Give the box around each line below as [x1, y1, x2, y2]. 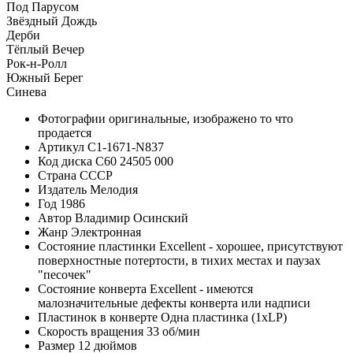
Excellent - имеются [150, 281, 253, 295]
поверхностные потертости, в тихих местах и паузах [38, 253, 321, 267]
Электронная [71, 225, 141, 239]
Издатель [38, 182, 87, 196]
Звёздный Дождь [6, 13, 97, 28]
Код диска [38, 154, 92, 168]
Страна [38, 168, 76, 182]
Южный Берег [6, 70, 84, 84]
